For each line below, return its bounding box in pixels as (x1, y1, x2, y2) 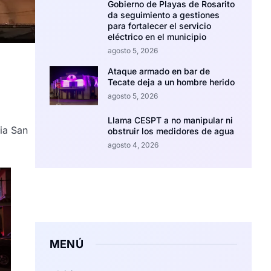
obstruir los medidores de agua (108, 125, 235, 136)
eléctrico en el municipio (108, 31, 207, 42)
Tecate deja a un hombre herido (108, 77, 235, 87)
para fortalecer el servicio (108, 21, 212, 31)
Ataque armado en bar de (108, 66, 211, 76)
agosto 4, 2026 (108, 140, 159, 149)
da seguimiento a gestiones (108, 10, 220, 20)
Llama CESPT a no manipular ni (108, 114, 233, 125)
